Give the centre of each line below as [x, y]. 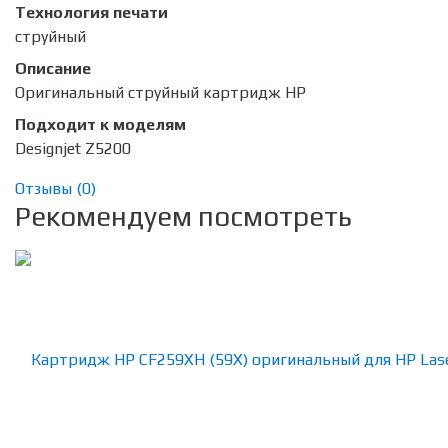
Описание [53, 69]
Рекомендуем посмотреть [183, 216]
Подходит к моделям [100, 125]
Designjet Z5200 [73, 149]
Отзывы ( [48, 189]
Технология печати [91, 13]
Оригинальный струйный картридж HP [160, 93]
